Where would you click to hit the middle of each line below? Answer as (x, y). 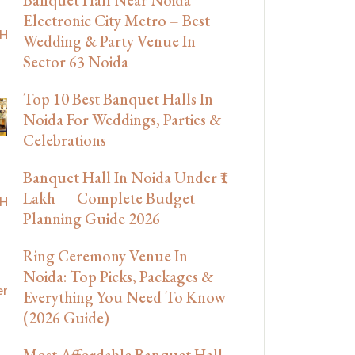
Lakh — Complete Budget (109, 198)
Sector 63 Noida (76, 61)
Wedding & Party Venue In (109, 41)
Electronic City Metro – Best (116, 20)
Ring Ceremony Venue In (105, 256)
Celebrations (65, 140)
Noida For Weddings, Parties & (122, 119)
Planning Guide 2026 (92, 218)
